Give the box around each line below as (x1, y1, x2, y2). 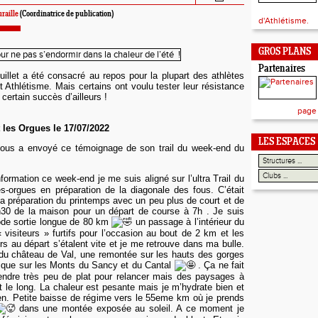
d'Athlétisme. (258, 16, 309, 26)
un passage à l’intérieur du (132, 216, 245, 227)
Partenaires (258, 64, 305, 75)
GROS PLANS (258, 47, 311, 57)
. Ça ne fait (194, 260, 244, 270)
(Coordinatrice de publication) (18, 10, 114, 18)
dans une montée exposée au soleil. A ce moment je (15, 303, 245, 314)
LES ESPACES (258, 137, 315, 148)
